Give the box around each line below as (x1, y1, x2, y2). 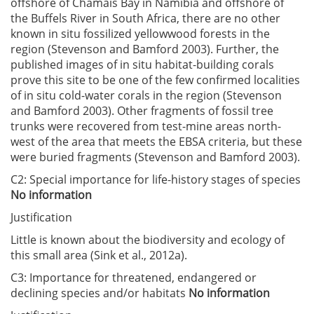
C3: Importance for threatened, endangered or (11, 270, 257, 285)
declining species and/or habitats (11, 285, 189, 301)
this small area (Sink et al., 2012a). (11, 247, 187, 263)
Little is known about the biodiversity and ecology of (11, 232, 285, 247)
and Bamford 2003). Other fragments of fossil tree (11, 103, 273, 118)
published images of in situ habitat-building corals (11, 57, 274, 72)
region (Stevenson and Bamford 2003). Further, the (11, 41, 279, 57)
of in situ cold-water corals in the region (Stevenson (11, 88, 282, 103)
